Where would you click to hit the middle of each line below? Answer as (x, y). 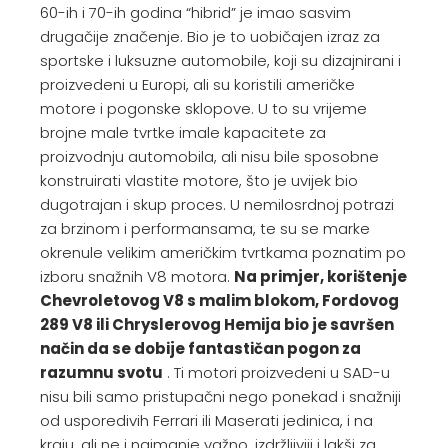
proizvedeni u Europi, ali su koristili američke (197, 84)
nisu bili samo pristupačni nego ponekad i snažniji (220, 396)
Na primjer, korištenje (320, 276)
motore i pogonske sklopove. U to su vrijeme (203, 108)
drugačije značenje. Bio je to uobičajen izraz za (210, 36)
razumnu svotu (101, 372)
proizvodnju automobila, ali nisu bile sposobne (209, 156)
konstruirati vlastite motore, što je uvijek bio (199, 180)
